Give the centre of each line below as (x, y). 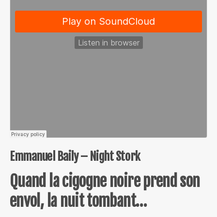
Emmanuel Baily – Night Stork (75, 156)
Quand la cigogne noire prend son (105, 181)
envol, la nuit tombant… (78, 201)
